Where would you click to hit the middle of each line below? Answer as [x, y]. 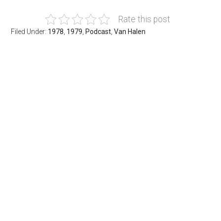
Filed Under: [30, 32]
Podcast [98, 32]
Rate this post [144, 19]
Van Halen [130, 32]
